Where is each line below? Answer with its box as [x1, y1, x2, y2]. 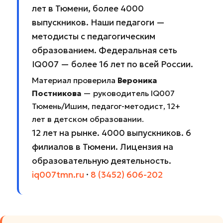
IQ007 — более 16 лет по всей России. [31, 59, 193, 70]
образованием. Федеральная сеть [31, 45, 177, 56]
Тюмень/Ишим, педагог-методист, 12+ [31, 102, 180, 111]
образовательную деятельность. [31, 155, 171, 167]
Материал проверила [31, 76, 117, 86]
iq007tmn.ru [31, 169, 84, 181]
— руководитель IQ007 [81, 89, 175, 99]
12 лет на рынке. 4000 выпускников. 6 [31, 127, 191, 139]
